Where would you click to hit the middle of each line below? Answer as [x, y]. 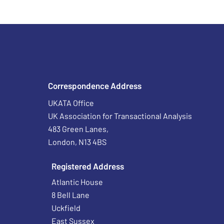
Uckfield [66, 208]
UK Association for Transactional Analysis [120, 116]
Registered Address [88, 166]
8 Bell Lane [71, 195]
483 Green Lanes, [78, 129]
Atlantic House [77, 182]
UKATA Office [71, 103]
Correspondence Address [95, 85]
